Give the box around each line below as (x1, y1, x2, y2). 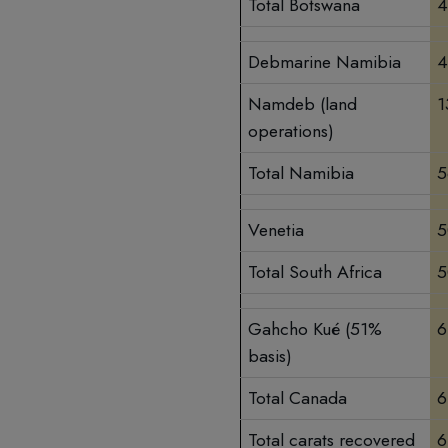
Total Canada (248, 385, 347, 412)
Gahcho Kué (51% (248, 316, 382, 343)
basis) (248, 343, 292, 370)
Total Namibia (248, 160, 354, 187)
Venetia (248, 217, 304, 244)
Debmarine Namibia (248, 49, 401, 76)
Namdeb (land (248, 91, 357, 118)
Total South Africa (248, 259, 382, 286)
